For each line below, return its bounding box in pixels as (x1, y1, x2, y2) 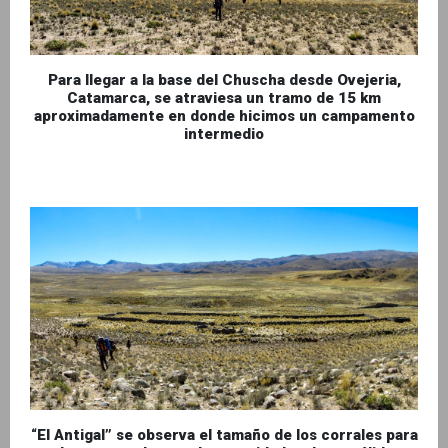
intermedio (184, 125, 264, 144)
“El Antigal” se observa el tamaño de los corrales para (30, 426, 418, 445)
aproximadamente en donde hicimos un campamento (33, 107, 415, 126)
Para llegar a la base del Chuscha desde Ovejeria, (47, 71, 401, 90)
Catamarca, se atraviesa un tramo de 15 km (67, 89, 381, 108)
